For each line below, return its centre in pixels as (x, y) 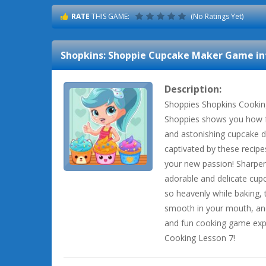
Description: (193, 89)
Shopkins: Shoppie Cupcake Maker (142, 55)
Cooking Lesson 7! (200, 238)
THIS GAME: (110, 16)
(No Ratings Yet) (216, 16)
